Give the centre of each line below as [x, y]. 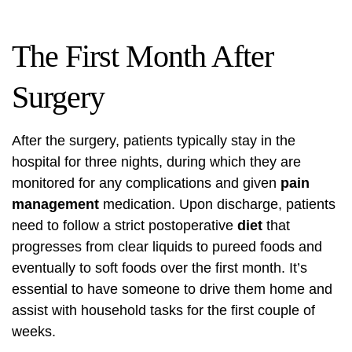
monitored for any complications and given [146, 183]
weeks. [34, 332]
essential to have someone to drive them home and [172, 290]
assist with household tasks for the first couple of [163, 311]
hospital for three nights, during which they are [156, 162]
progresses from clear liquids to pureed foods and [167, 247]
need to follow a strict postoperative [125, 226]
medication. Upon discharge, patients [217, 205]
